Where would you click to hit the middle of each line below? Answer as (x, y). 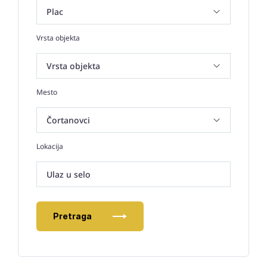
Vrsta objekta (58, 38)
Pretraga (72, 216)
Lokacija (50, 146)
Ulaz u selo (69, 174)
